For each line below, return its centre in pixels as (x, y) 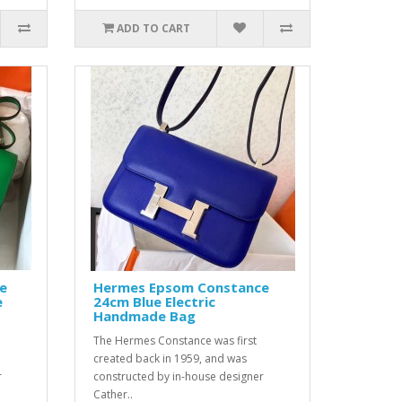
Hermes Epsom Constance (182, 287)
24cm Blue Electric (155, 301)
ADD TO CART (153, 28)
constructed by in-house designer (179, 376)
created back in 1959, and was (170, 358)
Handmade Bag (145, 316)
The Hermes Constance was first (175, 341)
